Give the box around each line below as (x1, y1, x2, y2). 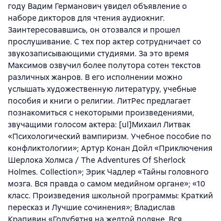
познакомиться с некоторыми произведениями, (8, 108, 194, 118)
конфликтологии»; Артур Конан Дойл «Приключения (8, 143, 213, 153)
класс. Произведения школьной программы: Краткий (8, 190, 213, 201)
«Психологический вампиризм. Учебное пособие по (8, 131, 211, 142)
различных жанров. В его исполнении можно (8, 72, 183, 82)
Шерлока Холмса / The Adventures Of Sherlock (8, 155, 185, 165)
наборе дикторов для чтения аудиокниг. (8, 13, 165, 23)
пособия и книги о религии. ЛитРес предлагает (8, 96, 191, 106)
